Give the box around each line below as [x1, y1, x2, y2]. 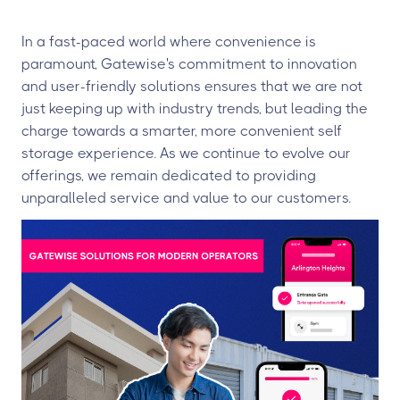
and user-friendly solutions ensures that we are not [21, 78, 362, 95]
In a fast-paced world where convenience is [21, 33, 316, 50]
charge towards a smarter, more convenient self [21, 122, 342, 139]
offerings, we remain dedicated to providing [21, 167, 316, 184]
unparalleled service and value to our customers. [21, 189, 351, 206]
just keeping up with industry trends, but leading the [21, 100, 368, 117]
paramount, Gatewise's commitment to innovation [21, 55, 357, 72]
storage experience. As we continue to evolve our [21, 145, 351, 162]
